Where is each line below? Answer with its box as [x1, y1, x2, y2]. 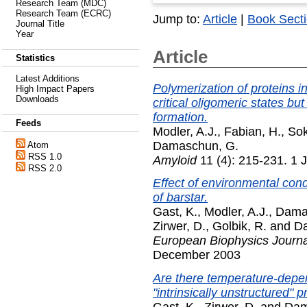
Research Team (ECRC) [16, 8, 111, 19]
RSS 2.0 [28, 163, 62, 173]
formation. [153, 110, 208, 124]
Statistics [16, 53, 55, 63]
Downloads [16, 94, 59, 104]
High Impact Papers [16, 84, 95, 94]
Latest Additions [16, 73, 79, 84]
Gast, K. [153, 205, 197, 219]
